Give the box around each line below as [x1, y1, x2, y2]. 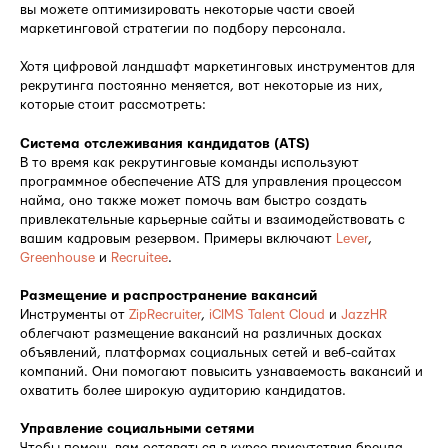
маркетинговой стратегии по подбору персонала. [20, 21, 346, 36]
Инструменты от [20, 307, 129, 322]
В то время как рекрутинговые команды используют [20, 155, 359, 170]
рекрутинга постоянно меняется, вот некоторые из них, [20, 78, 383, 93]
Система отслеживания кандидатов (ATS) [20, 136, 310, 151]
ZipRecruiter [129, 307, 201, 322]
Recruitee [111, 250, 168, 265]
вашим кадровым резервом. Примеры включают [20, 231, 336, 246]
